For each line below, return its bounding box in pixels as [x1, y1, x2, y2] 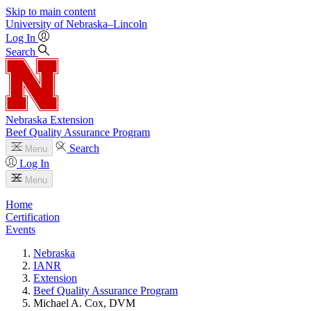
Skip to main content [6, 6, 96, 17]
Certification [6, 211, 60, 223]
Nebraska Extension [6, 114, 94, 126]
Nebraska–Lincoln [66, 18, 147, 30]
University [6, 18, 51, 30]
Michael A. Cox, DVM [33, 297, 135, 309]
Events [6, 224, 35, 235]
